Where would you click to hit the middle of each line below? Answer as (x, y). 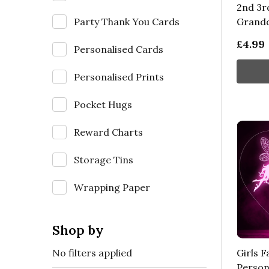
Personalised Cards (119, 49)
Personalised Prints (119, 77)
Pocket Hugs (103, 104)
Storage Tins (104, 159)
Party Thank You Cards (127, 21)
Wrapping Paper (112, 187)
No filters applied (92, 252)
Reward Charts (108, 132)
